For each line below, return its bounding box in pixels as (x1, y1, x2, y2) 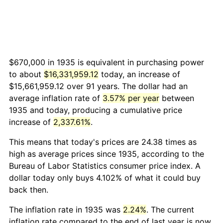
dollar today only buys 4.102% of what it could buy (9, 173, 201, 183)
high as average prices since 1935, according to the (9, 149, 204, 159)
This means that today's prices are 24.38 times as (9, 137, 197, 147)
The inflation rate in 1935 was (9, 205, 123, 215)
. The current (146, 205, 194, 215)
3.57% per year (103, 93, 159, 104)
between (159, 93, 194, 104)
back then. (9, 185, 48, 195)
